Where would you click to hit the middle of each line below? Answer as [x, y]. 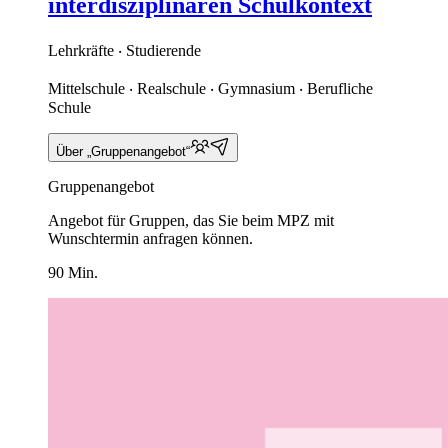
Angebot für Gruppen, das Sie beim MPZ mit [191, 221]
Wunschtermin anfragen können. [150, 239]
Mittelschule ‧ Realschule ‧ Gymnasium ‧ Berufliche [210, 89]
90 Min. [73, 273]
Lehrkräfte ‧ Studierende [124, 51]
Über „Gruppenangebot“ [123, 152]
